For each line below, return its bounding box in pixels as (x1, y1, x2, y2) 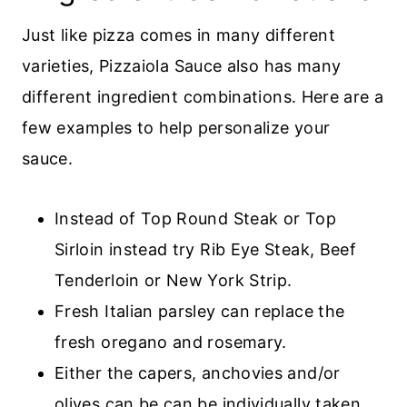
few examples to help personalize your (22, 117, 331, 137)
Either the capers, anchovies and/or (55, 362, 341, 382)
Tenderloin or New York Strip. (55, 270, 293, 290)
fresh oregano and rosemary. (55, 332, 287, 352)
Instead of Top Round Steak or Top (55, 208, 336, 228)
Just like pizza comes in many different (22, 25, 336, 45)
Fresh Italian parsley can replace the (55, 301, 345, 321)
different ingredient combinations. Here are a (22, 86, 384, 106)
